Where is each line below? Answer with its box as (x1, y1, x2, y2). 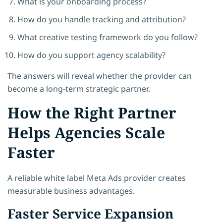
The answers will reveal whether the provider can (7, 70, 192, 81)
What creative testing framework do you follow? (17, 31, 198, 43)
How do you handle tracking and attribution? (17, 13, 186, 25)
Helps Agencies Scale (7, 122, 165, 143)
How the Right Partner (7, 102, 176, 123)
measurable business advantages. (7, 185, 135, 196)
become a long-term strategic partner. (7, 83, 150, 94)
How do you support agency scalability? (17, 49, 166, 60)
